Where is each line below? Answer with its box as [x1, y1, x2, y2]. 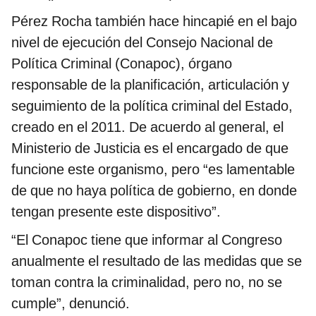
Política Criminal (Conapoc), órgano [11, 54, 232, 72]
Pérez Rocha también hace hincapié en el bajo [11, 12, 297, 30]
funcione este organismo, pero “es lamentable [11, 160, 295, 178]
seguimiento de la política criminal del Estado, [11, 97, 293, 114]
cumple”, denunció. [11, 294, 130, 312]
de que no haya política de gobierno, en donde [11, 181, 297, 199]
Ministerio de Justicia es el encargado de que [11, 139, 288, 157]
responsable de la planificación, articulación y [11, 75, 289, 93]
